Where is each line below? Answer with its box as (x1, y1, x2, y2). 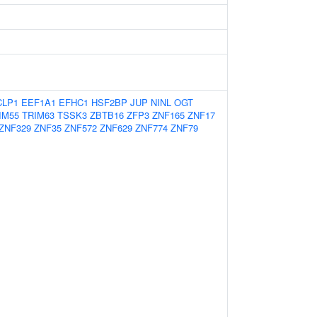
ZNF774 (135, 121, 168, 134)
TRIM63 (22, 108, 54, 122)
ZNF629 (100, 121, 132, 134)
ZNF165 (152, 108, 185, 122)
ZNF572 (64, 121, 97, 134)
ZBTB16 (90, 108, 124, 122)
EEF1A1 (21, 96, 56, 109)
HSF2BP (91, 96, 127, 109)
